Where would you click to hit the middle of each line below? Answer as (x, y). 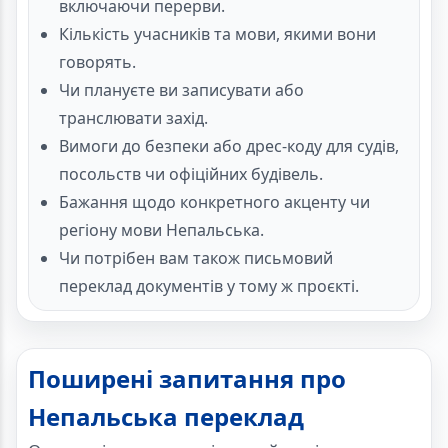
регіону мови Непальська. (161, 230)
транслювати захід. (133, 118)
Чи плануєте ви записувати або (181, 90)
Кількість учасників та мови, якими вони (217, 34)
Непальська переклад (166, 417)
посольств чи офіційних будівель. (191, 174)
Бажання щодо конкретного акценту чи (214, 202)
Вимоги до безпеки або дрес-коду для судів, (229, 146)
